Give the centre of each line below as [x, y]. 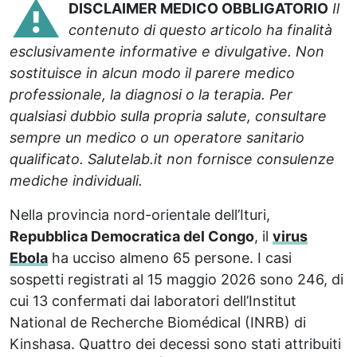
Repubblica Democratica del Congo [132, 236]
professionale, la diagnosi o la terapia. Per [151, 94]
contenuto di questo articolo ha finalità [200, 29]
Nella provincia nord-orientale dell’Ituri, [140, 214]
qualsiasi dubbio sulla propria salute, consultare [168, 116]
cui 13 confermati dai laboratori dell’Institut [153, 300]
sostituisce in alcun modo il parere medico [152, 73]
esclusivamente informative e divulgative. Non [167, 51]
